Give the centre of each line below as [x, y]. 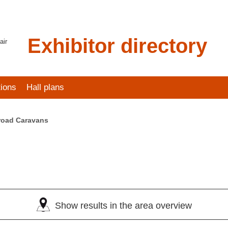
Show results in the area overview [123, 206]
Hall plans [45, 87]
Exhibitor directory [117, 46]
